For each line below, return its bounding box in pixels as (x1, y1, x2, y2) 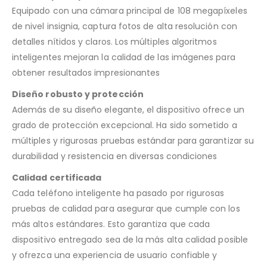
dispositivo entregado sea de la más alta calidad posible (12, 233, 248, 246)
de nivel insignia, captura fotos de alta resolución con (12, 20, 237, 32)
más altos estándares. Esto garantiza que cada (12, 218, 210, 230)
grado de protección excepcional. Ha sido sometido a (12, 119, 237, 131)
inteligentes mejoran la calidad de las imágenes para (12, 51, 235, 63)
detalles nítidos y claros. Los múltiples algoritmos (12, 35, 217, 48)
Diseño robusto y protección (12, 88, 144, 100)
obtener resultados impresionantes (12, 66, 160, 79)
